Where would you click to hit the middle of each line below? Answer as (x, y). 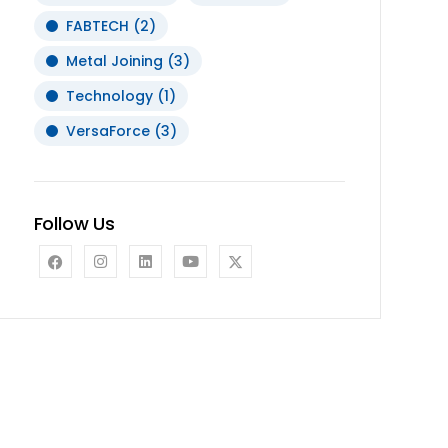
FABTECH (97, 25)
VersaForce (107, 130)
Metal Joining (114, 60)
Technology (109, 95)
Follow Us (74, 223)
